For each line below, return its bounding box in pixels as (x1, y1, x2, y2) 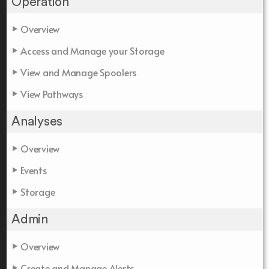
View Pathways (20, 87, 83, 101)
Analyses (11, 115, 62, 128)
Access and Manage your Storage (20, 44, 165, 58)
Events (20, 163, 47, 177)
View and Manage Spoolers (20, 65, 136, 79)
